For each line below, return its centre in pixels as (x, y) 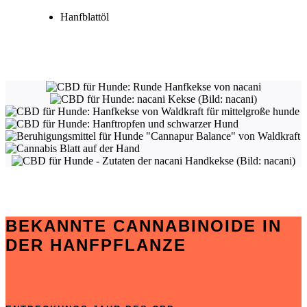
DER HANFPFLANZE (96, 245)
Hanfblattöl (85, 16)
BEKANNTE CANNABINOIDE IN (144, 225)
